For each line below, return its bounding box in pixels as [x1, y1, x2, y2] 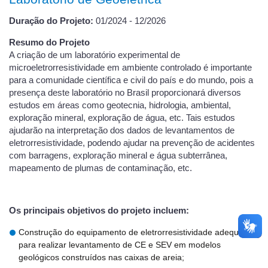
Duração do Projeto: [9, 16, 93, 26]
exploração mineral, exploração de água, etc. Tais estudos [9, 113, 235, 123]
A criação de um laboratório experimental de [9, 50, 180, 60]
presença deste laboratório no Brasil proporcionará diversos [9, 88, 241, 98]
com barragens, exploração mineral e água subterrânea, [9, 151, 227, 161]
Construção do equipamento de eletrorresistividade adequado [19, 227, 253, 237]
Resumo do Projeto [9, 38, 90, 48]
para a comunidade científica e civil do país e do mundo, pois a [9, 75, 253, 86]
